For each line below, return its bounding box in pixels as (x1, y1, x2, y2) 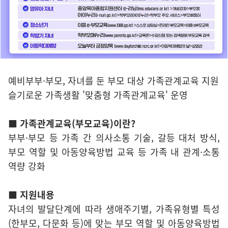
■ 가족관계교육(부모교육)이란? (8, 116, 135, 130)
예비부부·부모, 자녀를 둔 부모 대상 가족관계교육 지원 (8, 73, 219, 88)
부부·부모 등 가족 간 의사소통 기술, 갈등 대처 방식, (8, 130, 220, 145)
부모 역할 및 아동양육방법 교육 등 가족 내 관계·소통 (8, 145, 220, 159)
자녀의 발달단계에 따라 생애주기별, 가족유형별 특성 (8, 202, 220, 216)
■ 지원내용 (8, 187, 54, 202)
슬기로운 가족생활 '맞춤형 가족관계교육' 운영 (8, 88, 188, 102)
